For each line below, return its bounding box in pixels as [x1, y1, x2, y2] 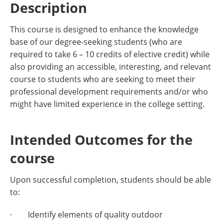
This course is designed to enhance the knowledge [10, 24, 199, 35]
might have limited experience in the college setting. [10, 99, 205, 110]
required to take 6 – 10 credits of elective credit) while [10, 49, 210, 60]
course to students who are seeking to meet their [10, 74, 195, 85]
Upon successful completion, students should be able [10, 174, 211, 185]
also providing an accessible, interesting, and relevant [10, 61, 211, 72]
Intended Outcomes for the [10, 130, 193, 149]
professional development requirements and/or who [10, 86, 208, 97]
